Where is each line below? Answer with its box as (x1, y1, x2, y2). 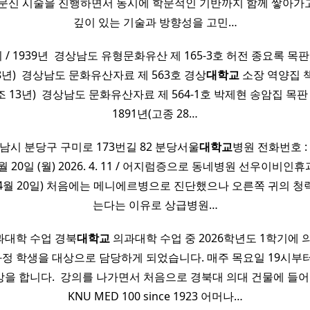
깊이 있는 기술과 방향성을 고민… (73, 15, 237, 30)
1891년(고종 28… (112, 106, 198, 122)
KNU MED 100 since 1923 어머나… (67, 289, 243, 304)
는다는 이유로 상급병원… (92, 197, 218, 213)
